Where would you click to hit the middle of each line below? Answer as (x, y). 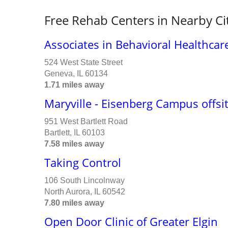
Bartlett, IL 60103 (75, 133)
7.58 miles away (74, 144)
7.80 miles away (74, 203)
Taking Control (83, 162)
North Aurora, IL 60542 (85, 192)
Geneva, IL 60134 (76, 74)
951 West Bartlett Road (86, 121)
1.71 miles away (74, 85)
